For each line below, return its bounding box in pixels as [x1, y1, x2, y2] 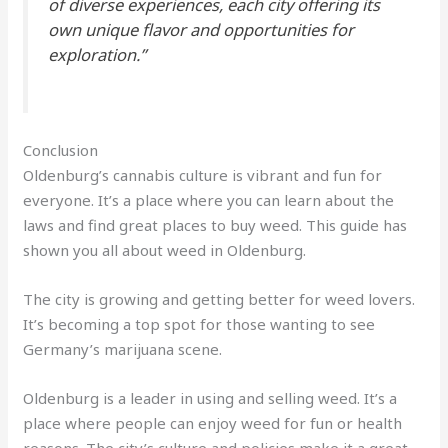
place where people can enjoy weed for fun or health [23, 413, 403, 434]
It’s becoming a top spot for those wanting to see [23, 314, 376, 335]
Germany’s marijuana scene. [23, 339, 223, 360]
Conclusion [23, 140, 99, 161]
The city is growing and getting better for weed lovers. [23, 289, 416, 310]
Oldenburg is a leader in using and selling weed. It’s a [23, 388, 398, 409]
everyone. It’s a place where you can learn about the [23, 190, 395, 211]
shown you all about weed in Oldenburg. [23, 240, 307, 261]
